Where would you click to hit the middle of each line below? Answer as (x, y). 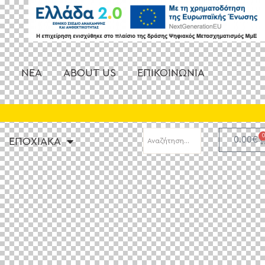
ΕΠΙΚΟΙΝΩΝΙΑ (171, 73)
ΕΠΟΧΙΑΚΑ (35, 141)
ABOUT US (90, 73)
